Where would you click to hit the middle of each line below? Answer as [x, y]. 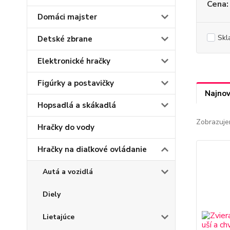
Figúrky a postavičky [76, 83]
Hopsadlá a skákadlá [77, 106]
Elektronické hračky [74, 61]
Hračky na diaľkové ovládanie [92, 150]
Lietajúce [59, 217]
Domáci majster [67, 17]
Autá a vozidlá [68, 172]
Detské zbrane [65, 39]
